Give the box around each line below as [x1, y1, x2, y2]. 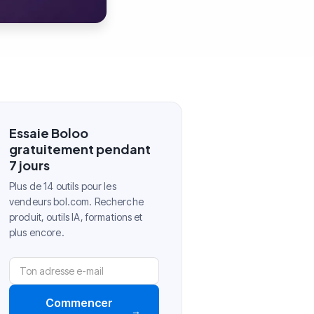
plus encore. [9, 226, 64, 238]
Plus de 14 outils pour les [9, 179, 116, 192]
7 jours [9, 156, 50, 173]
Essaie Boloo [9, 124, 88, 141]
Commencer [46, 295, 113, 310]
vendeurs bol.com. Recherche [9, 195, 144, 207]
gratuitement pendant [9, 140, 151, 157]
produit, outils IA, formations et [9, 210, 143, 223]
